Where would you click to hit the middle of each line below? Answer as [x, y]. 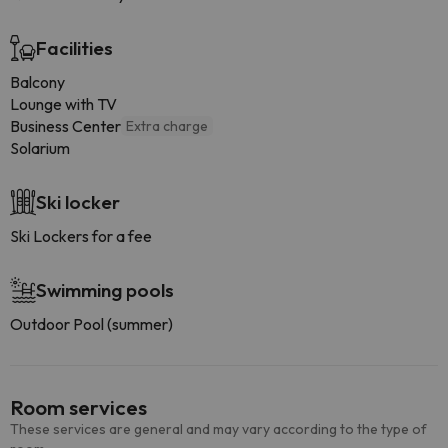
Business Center [65, 126]
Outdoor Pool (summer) [91, 324]
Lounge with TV [63, 104]
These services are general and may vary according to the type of [218, 429]
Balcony [37, 82]
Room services [78, 407]
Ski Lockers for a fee [81, 236]
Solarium [40, 148]
